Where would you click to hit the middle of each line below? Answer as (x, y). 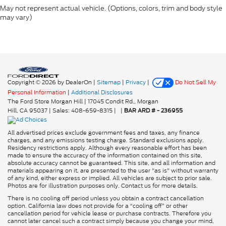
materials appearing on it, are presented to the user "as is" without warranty (113, 171)
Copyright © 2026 (33, 82)
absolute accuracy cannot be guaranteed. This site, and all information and (111, 163)
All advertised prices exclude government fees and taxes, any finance (104, 133)
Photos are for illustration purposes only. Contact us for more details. (103, 186)
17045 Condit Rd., (111, 102)
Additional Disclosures (102, 93)
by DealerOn (75, 82)
